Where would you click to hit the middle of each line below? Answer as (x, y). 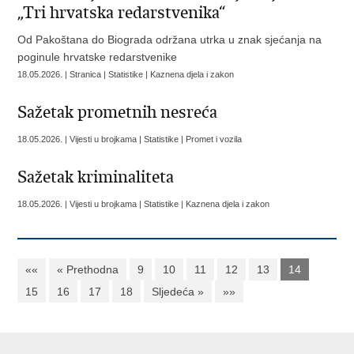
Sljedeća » (178, 292)
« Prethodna (88, 269)
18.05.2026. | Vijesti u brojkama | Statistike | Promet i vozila (130, 139)
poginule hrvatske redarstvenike (98, 57)
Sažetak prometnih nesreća (118, 112)
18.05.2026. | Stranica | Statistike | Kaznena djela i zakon (126, 74)
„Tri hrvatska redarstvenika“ (122, 13)
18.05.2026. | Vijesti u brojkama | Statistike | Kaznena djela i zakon (144, 204)
